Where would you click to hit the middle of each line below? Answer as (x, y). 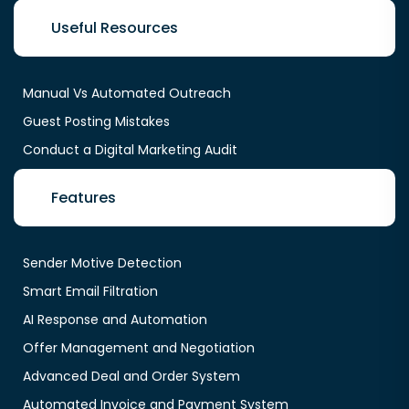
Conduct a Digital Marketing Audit (130, 150)
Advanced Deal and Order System (131, 377)
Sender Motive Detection (102, 263)
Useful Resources (115, 28)
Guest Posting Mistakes (96, 122)
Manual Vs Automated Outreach (127, 94)
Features (84, 198)
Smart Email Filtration (90, 292)
